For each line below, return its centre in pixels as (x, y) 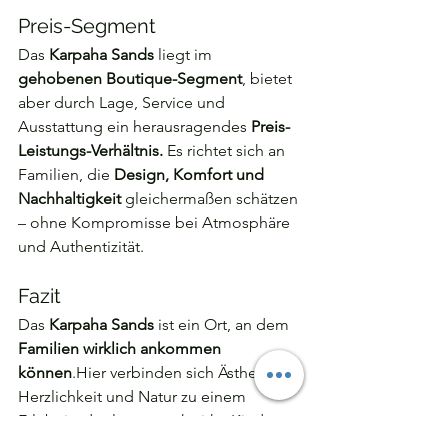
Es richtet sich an (228, 150)
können (45, 372)
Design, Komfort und (191, 174)
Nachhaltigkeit (69, 198)
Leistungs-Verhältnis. (92, 150)
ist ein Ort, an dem (223, 324)
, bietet (269, 78)
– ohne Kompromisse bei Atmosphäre (156, 222)
